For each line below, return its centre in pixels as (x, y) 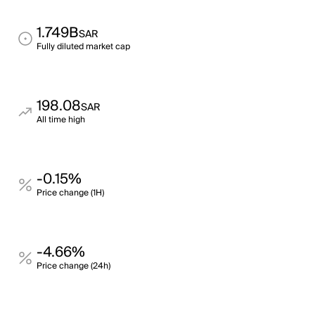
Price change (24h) (73, 266)
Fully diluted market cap (83, 47)
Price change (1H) (70, 193)
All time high (61, 120)
